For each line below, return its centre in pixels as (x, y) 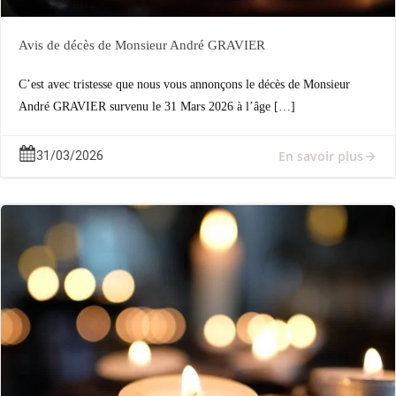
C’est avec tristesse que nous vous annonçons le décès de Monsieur (184, 84)
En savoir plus (321, 156)
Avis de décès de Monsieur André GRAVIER (142, 45)
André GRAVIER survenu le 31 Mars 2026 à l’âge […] (157, 107)
